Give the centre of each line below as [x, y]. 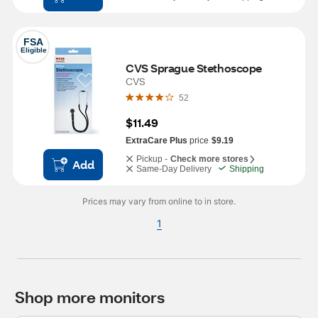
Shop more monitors [90, 297]
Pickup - [152, 159]
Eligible [34, 50]
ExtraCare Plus [157, 141]
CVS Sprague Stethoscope [194, 68]
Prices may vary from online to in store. [159, 201]
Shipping [247, 169]
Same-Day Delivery [174, 169]
